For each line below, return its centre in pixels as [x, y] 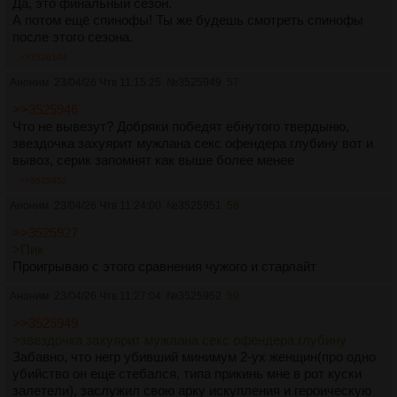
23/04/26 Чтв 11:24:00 [108, 206]
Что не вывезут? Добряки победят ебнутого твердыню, [181, 126]
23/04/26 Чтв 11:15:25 [108, 82]
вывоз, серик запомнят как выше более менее [153, 160]
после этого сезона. [73, 37]
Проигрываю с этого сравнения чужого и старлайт [164, 266]
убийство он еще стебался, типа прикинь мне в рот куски [187, 374]
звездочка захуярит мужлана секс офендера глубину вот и [193, 143]
